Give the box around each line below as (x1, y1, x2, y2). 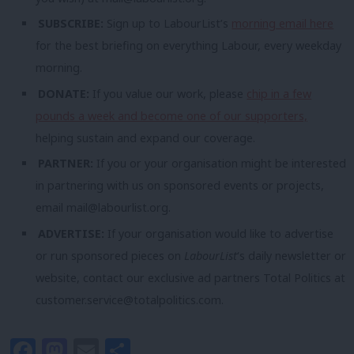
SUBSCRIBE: (38, 16, 107, 32)
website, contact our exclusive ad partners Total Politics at (36, 269, 345, 285)
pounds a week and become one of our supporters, (36, 107, 307, 123)
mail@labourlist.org (66, 200, 168, 216)
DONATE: (38, 85, 93, 101)
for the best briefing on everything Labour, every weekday (36, 38, 341, 54)
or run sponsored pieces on (36, 247, 184, 263)
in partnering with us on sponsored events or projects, (36, 178, 324, 194)
